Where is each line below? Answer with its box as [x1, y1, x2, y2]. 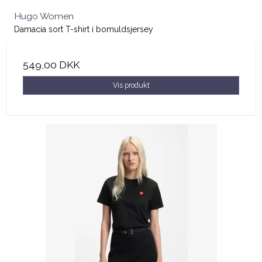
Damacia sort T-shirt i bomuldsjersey [14, 24, 153, 34]
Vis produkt [112, 80, 150, 89]
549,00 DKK [23, 58, 80, 71]
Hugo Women [14, 10, 74, 22]
